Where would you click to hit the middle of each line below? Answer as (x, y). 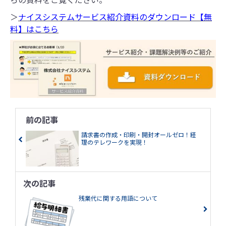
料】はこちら (34, 29)
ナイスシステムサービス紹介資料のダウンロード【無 (115, 16)
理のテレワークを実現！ (115, 142)
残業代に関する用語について (118, 198)
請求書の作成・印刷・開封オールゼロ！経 (139, 135)
